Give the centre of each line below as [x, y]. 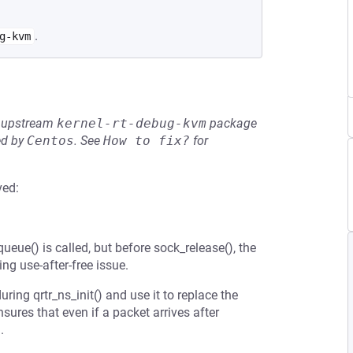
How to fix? [147, 141]
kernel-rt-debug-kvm [132, 123]
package [232, 123]
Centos [50, 141]
